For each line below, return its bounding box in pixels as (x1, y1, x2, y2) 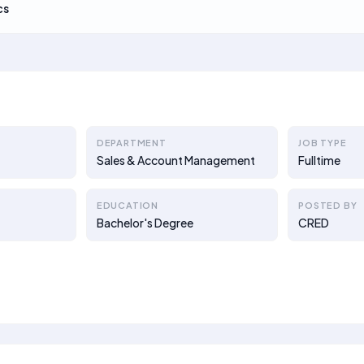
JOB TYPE (298, 137, 347, 148)
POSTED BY (298, 200, 357, 210)
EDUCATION (96, 200, 158, 210)
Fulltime (298, 153, 341, 167)
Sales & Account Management (96, 153, 255, 167)
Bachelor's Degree (96, 215, 193, 230)
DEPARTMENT (96, 137, 167, 148)
